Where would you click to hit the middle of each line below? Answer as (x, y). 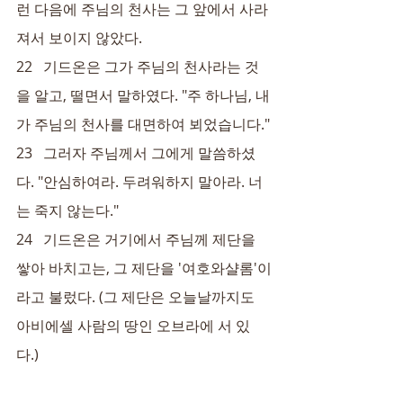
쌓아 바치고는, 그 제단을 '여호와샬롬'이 (144, 268)
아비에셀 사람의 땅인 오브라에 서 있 (133, 326)
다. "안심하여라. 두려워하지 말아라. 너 (139, 182)
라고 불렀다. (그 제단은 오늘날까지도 (137, 297)
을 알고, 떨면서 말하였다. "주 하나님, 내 (143, 95)
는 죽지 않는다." (67, 210)
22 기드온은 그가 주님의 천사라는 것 (138, 67)
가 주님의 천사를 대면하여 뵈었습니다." (143, 124)
